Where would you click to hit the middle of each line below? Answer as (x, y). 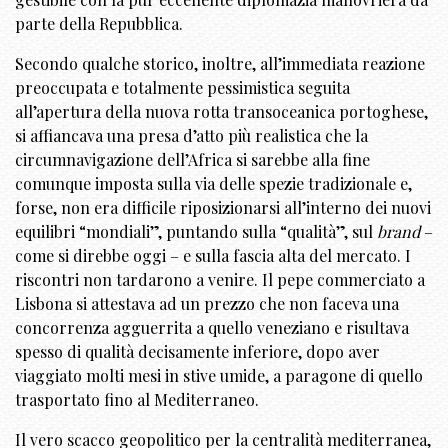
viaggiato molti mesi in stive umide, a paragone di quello (219, 376)
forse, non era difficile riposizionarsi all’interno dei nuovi (223, 208)
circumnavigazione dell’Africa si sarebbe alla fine (192, 160)
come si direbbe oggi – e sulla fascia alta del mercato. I (213, 256)
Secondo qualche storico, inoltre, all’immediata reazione (220, 64)
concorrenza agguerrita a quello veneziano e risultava (212, 328)
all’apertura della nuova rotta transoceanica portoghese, (221, 112)
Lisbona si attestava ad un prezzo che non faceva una (207, 304)
